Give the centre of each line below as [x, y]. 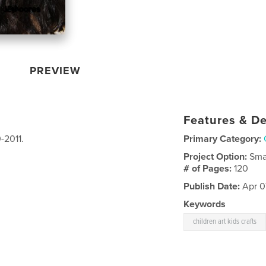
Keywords [205, 204]
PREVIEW [56, 70]
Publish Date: [212, 186]
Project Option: [217, 156]
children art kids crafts [225, 221]
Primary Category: [223, 139]
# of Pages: [209, 168]
